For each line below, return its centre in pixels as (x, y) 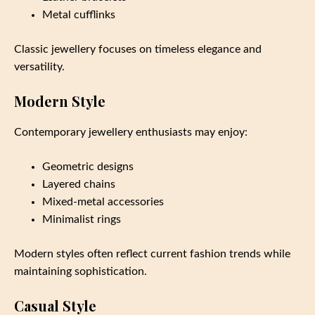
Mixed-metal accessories (103, 202)
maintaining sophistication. (81, 272)
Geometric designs (88, 167)
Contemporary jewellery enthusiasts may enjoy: (131, 133)
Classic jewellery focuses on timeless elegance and (138, 50)
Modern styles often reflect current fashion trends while (152, 254)
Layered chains (79, 185)
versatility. (39, 67)
